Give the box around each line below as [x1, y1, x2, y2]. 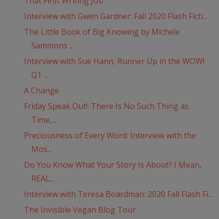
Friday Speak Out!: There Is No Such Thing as [23, 101, 189, 112]
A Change [23, 85, 59, 96]
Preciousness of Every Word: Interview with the [23, 130, 196, 141]
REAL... [31, 173, 54, 184]
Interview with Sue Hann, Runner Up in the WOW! [23, 56, 204, 67]
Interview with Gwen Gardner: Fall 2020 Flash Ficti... [23, 11, 207, 22]
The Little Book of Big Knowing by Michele [23, 26, 180, 38]
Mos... [31, 144, 52, 155]
